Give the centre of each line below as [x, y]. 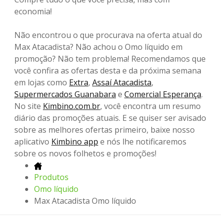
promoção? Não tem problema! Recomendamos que [110, 59]
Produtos [51, 177]
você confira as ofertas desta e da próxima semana [108, 71]
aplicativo [33, 142]
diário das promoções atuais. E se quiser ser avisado [110, 118]
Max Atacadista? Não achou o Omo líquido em [98, 47]
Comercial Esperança [163, 94]
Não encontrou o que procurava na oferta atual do [108, 35]
